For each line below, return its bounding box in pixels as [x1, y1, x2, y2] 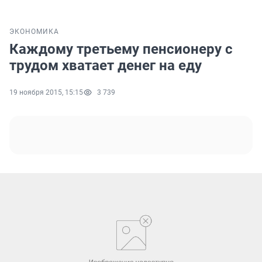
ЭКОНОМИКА [9, 27, 59, 36]
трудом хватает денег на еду [9, 57, 202, 74]
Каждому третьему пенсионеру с [9, 41, 233, 58]
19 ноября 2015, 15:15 [9, 88, 83, 97]
